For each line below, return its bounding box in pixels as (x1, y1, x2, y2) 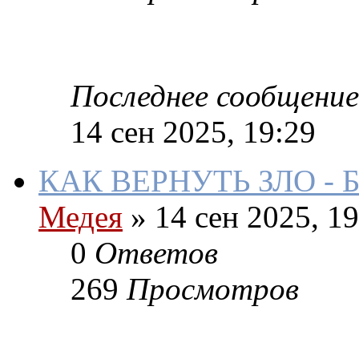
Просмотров (127, 272, 299, 307)
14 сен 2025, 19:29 (71, 115, 316, 150)
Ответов (95, 236, 218, 271)
